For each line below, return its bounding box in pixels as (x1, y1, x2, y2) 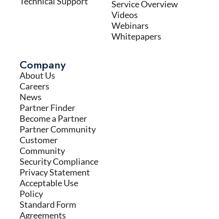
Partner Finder (20, 102, 75, 113)
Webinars (111, 20, 149, 31)
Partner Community (20, 124, 96, 135)
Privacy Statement (20, 167, 90, 178)
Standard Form (20, 199, 76, 210)
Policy (20, 188, 43, 199)
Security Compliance (20, 156, 98, 167)
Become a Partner (20, 113, 87, 124)
